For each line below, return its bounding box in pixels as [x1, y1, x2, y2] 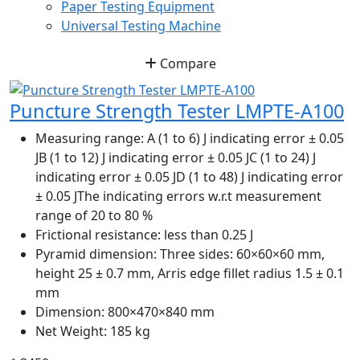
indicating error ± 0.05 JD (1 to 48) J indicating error [35, 167, 343, 186]
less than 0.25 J [161, 225, 253, 243]
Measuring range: [35, 129, 144, 147]
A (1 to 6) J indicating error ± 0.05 [144, 129, 344, 147]
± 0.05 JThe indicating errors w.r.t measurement [35, 186, 321, 205]
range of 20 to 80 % [35, 206, 153, 224]
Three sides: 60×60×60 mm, [157, 244, 325, 263]
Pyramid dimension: [35, 244, 157, 263]
